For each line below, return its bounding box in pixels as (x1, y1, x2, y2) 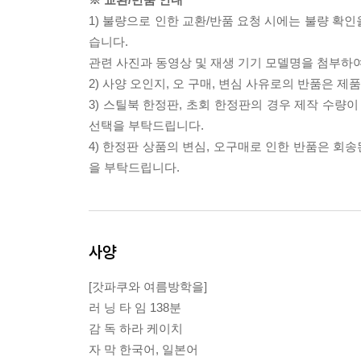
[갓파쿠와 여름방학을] (89, 280, 207, 293)
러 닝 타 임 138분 (89, 301, 181, 314)
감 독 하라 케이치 (89, 322, 183, 335)
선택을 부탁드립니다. (89, 118, 204, 132)
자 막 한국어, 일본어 (89, 342, 198, 356)
